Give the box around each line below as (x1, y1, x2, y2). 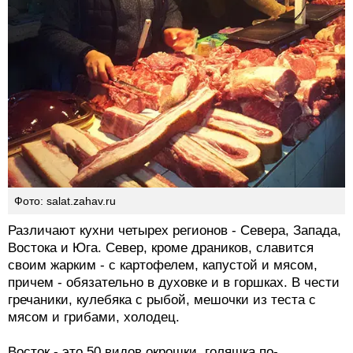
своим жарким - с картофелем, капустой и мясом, (8, 258, 318, 273)
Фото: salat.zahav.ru (14, 195, 116, 208)
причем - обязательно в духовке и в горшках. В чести (8, 275, 340, 291)
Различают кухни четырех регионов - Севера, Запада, (8, 223, 341, 239)
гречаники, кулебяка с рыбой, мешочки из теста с (8, 292, 316, 308)
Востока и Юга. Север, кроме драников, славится (8, 240, 314, 256)
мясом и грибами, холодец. (8, 310, 180, 325)
